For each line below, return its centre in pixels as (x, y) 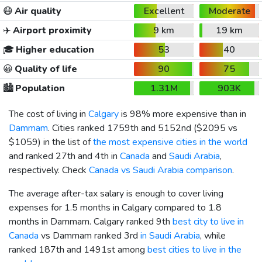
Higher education (54, 49)
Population (39, 88)
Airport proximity (51, 30)
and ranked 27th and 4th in (64, 156)
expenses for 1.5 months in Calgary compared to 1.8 (115, 207)
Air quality (37, 11)
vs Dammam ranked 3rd (89, 235)
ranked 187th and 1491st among (78, 249)
